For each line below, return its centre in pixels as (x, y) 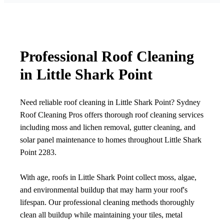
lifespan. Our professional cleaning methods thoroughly (107, 202)
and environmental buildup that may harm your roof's (104, 190)
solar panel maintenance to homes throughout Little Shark (111, 140)
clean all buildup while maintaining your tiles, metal (101, 215)
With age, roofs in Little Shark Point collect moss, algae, (108, 177)
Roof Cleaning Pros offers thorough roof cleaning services (112, 115)
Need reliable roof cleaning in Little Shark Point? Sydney (110, 102)
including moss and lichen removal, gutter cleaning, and (108, 127)
